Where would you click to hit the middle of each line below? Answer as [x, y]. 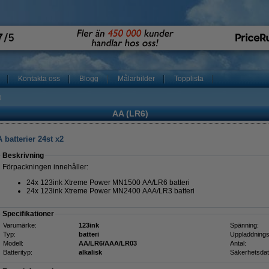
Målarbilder [136, 79]
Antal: [238, 243]
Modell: [13, 243]
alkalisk [90, 252]
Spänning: [244, 225]
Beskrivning [23, 156]
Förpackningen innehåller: [45, 167]
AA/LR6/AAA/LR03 [108, 243]
